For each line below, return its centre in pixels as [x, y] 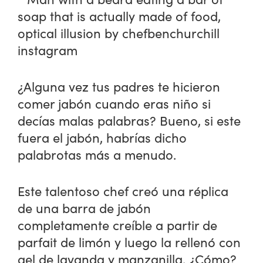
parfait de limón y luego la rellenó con [129, 242]
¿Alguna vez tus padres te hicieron [119, 86]
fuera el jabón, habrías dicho [102, 137]
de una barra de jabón [85, 208]
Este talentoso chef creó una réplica [123, 190]
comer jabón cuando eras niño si [114, 103]
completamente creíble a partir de [118, 225]
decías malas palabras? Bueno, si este [129, 120]
